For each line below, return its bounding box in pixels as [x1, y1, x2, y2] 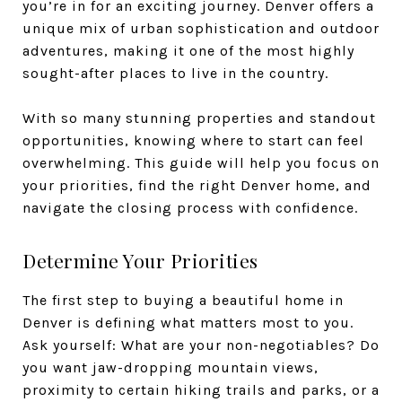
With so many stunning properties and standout [22, 109, 376, 127]
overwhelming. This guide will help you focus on [22, 154, 380, 171]
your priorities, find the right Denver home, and [22, 177, 371, 194]
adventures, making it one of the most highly [22, 42, 354, 59]
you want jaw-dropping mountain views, [22, 359, 319, 376]
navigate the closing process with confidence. [22, 199, 358, 216]
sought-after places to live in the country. [22, 65, 328, 82]
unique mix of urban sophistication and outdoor [22, 20, 380, 37]
